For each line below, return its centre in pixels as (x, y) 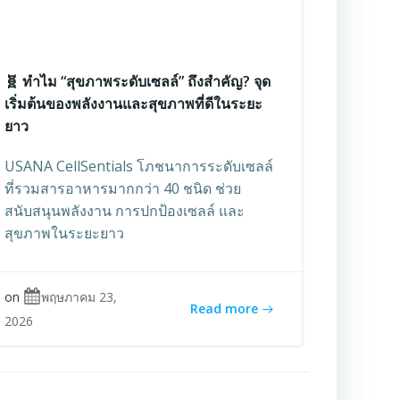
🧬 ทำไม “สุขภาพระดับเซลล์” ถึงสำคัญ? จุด (138, 81)
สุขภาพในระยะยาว (65, 233)
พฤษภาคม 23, (79, 296)
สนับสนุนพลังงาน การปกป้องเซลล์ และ (125, 210)
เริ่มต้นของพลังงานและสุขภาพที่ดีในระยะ (134, 103)
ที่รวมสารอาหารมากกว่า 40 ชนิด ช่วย (123, 188)
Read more (224, 308)
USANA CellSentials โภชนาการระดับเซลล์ (139, 166)
